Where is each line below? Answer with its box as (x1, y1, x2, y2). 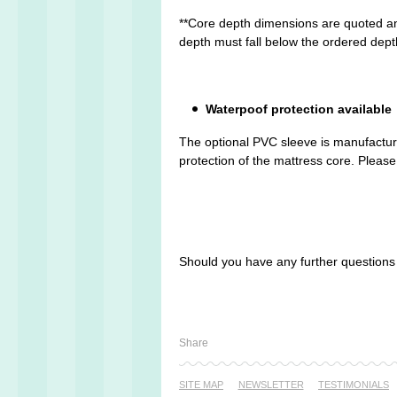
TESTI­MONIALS (318, 379, 389, 391)
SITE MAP (179, 379, 223, 391)
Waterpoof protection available (206, 101, 392, 116)
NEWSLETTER (237, 379, 304, 391)
